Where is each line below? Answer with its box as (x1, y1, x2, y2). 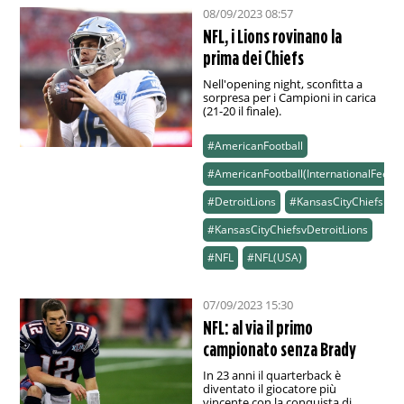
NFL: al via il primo (202, 317, 313, 339)
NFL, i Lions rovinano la (202, 25, 342, 48)
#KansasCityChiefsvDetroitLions (207, 222, 368, 238)
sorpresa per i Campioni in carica (202, 89, 376, 106)
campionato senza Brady (202, 338, 356, 361)
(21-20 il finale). (202, 103, 281, 120)
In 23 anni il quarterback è (202, 367, 341, 384)
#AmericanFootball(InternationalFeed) (207, 166, 399, 182)
